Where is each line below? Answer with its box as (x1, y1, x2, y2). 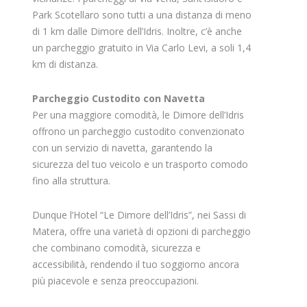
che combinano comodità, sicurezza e (32, 241, 201, 254)
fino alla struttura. (32, 173, 110, 187)
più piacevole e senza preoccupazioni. (32, 273, 199, 287)
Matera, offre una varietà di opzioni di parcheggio (32, 224, 251, 238)
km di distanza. (32, 57, 98, 71)
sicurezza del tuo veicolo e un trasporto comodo (32, 157, 248, 171)
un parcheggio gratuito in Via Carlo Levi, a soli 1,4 (32, 40, 251, 54)
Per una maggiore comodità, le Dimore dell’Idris (32, 108, 244, 121)
